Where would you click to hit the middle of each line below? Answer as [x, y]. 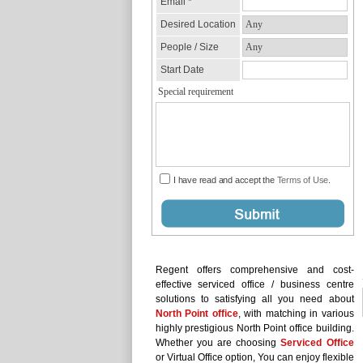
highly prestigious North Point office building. [254, 328]
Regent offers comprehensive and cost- [254, 270]
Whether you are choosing [218, 343]
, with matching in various [296, 314]
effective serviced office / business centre [254, 284]
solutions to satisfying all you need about [254, 299]
